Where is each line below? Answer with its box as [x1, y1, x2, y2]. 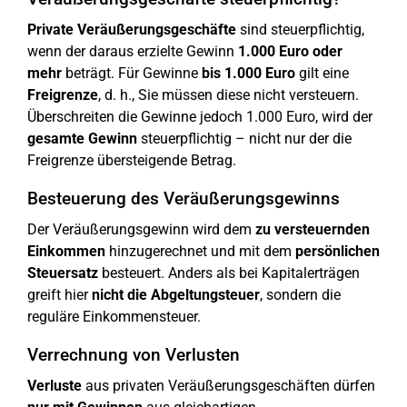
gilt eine [295, 65, 349, 82]
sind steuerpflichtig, [236, 21, 364, 38]
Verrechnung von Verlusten [27, 344, 240, 365]
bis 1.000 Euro [202, 65, 295, 82]
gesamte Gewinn [27, 130, 137, 147]
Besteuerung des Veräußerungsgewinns [27, 188, 340, 209]
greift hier [27, 286, 92, 303]
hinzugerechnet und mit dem [105, 243, 295, 260]
